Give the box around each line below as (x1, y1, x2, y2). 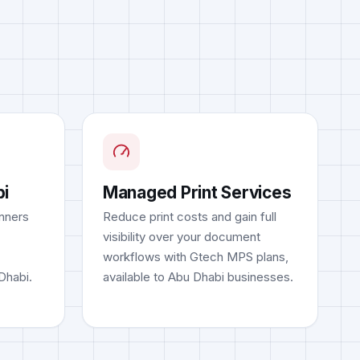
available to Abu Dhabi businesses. (102, 269, 293, 285)
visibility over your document (102, 229, 260, 245)
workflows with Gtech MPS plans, (102, 249, 288, 265)
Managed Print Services (102, 182, 292, 202)
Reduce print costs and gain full (102, 209, 276, 225)
